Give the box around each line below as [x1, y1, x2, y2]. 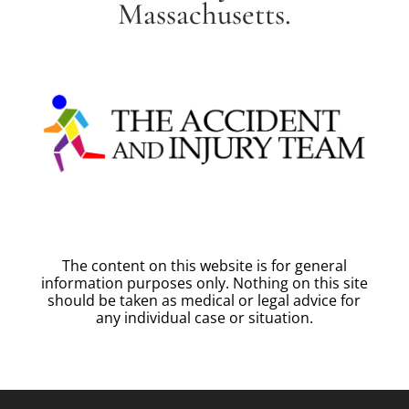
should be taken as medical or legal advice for [47, 289, 362, 310]
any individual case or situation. [95, 307, 313, 328]
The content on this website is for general [61, 255, 347, 276]
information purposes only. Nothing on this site [40, 272, 368, 293]
